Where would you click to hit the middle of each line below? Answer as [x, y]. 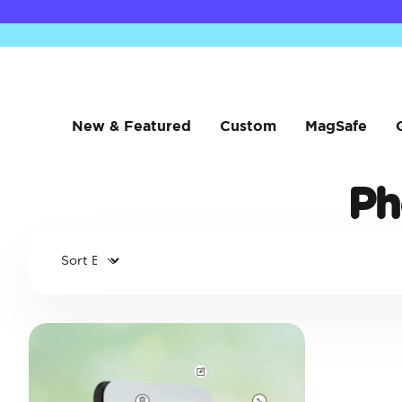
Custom [248, 126]
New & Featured [131, 126]
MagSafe [336, 126]
